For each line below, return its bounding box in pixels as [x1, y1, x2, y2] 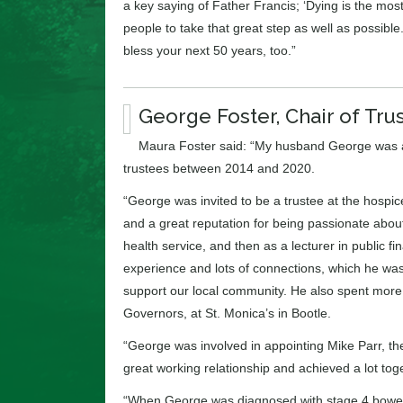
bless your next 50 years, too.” [123, 42, 296, 58]
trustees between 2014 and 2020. [123, 160, 315, 175]
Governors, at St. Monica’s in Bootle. [123, 305, 331, 320]
